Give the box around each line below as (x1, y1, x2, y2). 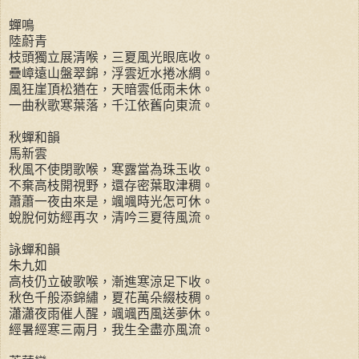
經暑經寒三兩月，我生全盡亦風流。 (9, 322, 214, 337)
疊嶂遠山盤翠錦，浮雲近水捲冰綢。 (9, 66, 214, 80)
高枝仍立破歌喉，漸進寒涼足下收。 (9, 274, 214, 288)
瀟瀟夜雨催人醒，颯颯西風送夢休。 (9, 306, 214, 321)
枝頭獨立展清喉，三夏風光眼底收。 (9, 50, 214, 64)
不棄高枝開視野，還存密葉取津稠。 (9, 178, 214, 192)
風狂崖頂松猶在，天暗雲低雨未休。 (9, 82, 214, 96)
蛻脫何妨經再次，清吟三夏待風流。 (9, 210, 214, 224)
